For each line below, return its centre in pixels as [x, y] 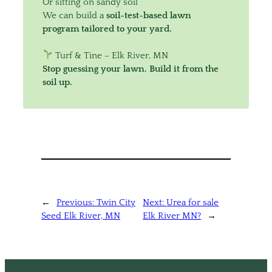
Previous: [76, 202]
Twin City [116, 202]
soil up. [57, 82]
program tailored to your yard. [107, 29]
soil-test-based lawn [149, 15]
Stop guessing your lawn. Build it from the [131, 69]
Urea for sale [193, 202]
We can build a [74, 15]
